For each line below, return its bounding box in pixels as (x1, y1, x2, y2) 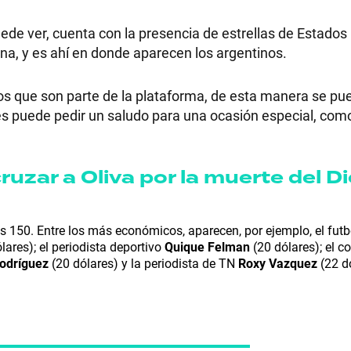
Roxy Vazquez (238, 254, 317, 271)
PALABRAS (175, 112, 294, 138)
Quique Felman (161, 237, 250, 255)
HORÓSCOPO (175, 152, 318, 178)
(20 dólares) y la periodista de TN (52, 254, 238, 271)
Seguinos (175, 228, 249, 247)
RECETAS (175, 72, 276, 98)
